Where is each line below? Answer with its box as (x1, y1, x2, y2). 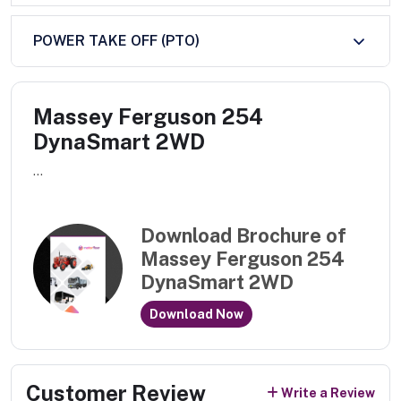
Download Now (149, 306, 243, 321)
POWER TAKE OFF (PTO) (33, 32, 200, 50)
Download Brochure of (141, 224, 346, 248)
